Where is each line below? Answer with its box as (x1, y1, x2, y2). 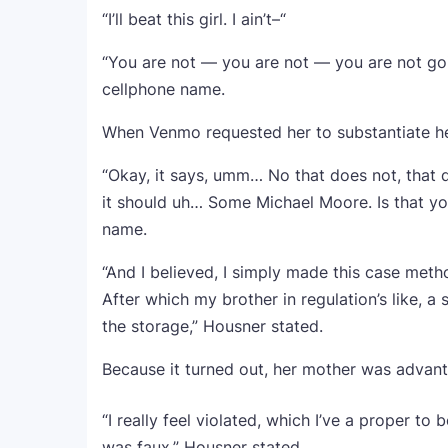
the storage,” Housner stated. (102, 316, 323, 336)
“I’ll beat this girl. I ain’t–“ (102, 9, 286, 29)
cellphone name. (102, 79, 225, 99)
